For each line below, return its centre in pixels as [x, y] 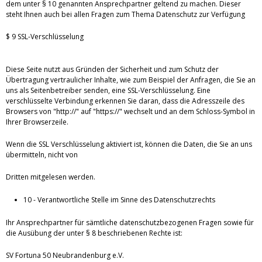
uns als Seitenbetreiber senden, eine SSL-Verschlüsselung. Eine [108, 91]
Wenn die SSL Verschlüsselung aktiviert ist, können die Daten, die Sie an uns [129, 144]
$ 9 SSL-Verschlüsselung [45, 37]
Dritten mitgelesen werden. [51, 177]
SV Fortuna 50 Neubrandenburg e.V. [65, 256]
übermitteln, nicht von [42, 155]
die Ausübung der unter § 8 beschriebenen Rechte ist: [94, 233]
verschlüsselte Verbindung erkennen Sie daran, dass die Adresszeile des [125, 101]
